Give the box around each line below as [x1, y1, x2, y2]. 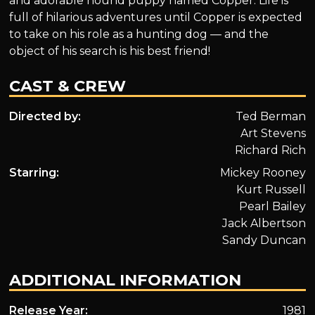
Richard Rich [234, 143, 306, 157]
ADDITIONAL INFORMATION [9, 269, 242, 290]
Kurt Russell [236, 183, 306, 197]
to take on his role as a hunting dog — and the [9, 27, 269, 41]
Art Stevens [240, 127, 306, 141]
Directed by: [9, 110, 82, 124]
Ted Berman [235, 110, 306, 124]
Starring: [9, 166, 60, 180]
